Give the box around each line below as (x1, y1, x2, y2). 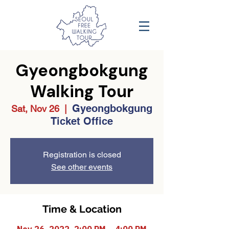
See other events (51, 162, 112, 172)
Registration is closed (42, 150, 121, 159)
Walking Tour (30, 81, 133, 102)
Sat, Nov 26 (11, 103, 59, 114)
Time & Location (42, 203, 122, 215)
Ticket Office (51, 115, 113, 127)
